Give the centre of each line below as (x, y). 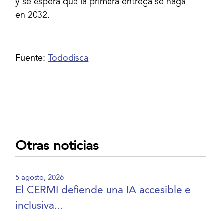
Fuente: (32, 58)
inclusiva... (39, 206)
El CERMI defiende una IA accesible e (103, 191)
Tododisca (68, 58)
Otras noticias (57, 146)
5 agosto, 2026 (40, 178)
